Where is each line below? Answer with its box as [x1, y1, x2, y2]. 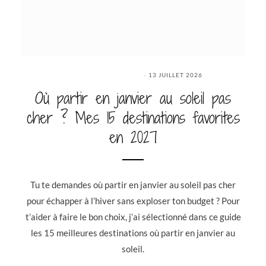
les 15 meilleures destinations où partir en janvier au [31, 227, 235, 238]
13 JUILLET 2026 [148, 71, 202, 78]
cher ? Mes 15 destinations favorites [26, 106, 240, 129]
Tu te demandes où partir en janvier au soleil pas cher [30, 179, 236, 190]
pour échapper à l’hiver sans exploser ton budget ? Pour [26, 195, 240, 206]
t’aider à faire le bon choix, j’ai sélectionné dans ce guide [25, 211, 241, 222]
